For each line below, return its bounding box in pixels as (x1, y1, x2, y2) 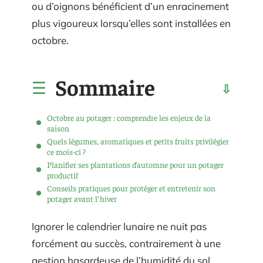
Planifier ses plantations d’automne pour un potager (47, 159, 224, 170)
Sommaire (55, 72, 155, 100)
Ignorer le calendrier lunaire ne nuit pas (32, 220, 207, 232)
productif (47, 169, 78, 180)
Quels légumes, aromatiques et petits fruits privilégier (47, 135, 229, 146)
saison (47, 122, 69, 133)
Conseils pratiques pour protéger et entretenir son (47, 182, 215, 193)
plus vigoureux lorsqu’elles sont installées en (32, 17, 231, 29)
